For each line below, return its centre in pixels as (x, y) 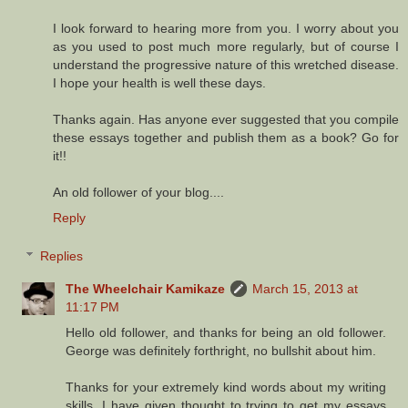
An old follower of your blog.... (138, 193)
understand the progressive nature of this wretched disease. (226, 65)
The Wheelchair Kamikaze (146, 288)
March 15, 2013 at (306, 288)
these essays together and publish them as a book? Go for (226, 138)
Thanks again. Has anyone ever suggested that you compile (226, 120)
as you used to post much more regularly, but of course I (226, 47)
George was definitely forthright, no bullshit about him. (221, 350)
